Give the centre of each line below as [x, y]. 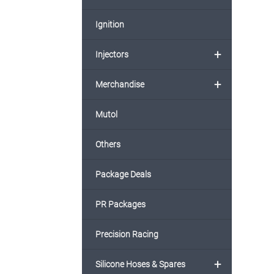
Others [108, 145]
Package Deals [124, 175]
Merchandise [120, 85]
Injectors [112, 55]
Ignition [110, 25]
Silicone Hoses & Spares [141, 265]
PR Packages [121, 205]
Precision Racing [127, 235]
